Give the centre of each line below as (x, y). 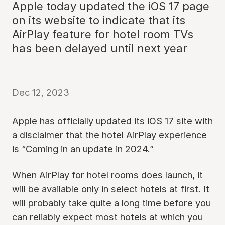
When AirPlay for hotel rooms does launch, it (107, 175)
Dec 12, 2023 (41, 92)
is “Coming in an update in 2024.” (83, 149)
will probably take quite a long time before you (111, 203)
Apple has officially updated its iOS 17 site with (113, 121)
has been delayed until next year (100, 48)
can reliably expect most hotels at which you (107, 217)
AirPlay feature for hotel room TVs (103, 34)
